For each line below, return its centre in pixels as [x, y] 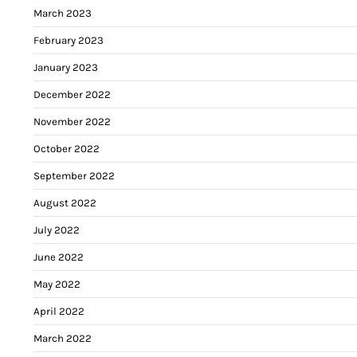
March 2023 [63, 13]
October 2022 [67, 148]
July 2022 [57, 229]
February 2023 [69, 40]
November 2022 [72, 121]
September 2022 [74, 175]
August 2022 [65, 202]
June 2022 [59, 257]
